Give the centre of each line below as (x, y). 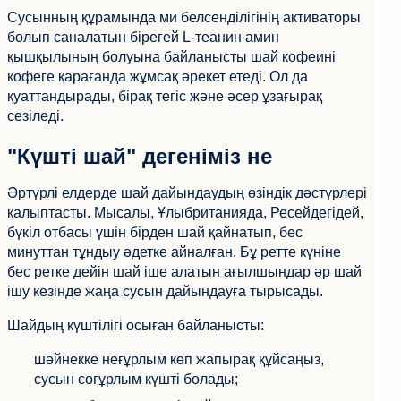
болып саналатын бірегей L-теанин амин (143, 38)
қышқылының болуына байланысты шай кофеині (171, 57)
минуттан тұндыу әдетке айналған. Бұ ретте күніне (174, 252)
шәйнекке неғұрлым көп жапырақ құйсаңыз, (179, 359)
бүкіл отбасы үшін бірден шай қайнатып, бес (155, 232)
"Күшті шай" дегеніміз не (140, 156)
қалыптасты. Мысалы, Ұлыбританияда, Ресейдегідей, (185, 212)
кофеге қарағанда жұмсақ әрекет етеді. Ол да (158, 77)
